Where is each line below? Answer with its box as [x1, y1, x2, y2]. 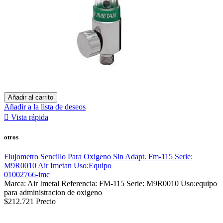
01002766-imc [4, 170, 50, 179]
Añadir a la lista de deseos [4, 102, 86, 111]
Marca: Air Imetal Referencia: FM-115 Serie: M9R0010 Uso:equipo [4, 179, 217, 188]
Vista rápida [11, 112, 48, 121]
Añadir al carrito [8, 93, 53, 101]
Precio [36, 197, 56, 206]
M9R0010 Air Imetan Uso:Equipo [4, 161, 111, 170]
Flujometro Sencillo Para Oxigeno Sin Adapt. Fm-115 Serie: [4, 152, 193, 161]
